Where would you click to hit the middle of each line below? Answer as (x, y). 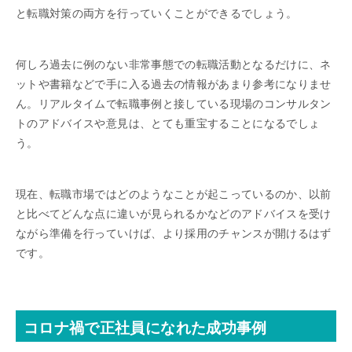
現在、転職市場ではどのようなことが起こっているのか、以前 (174, 194)
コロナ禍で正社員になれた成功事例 (145, 328)
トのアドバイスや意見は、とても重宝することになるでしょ (168, 124)
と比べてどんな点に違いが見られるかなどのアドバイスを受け (174, 214)
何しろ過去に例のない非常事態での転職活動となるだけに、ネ (174, 65)
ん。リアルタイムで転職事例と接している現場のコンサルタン (174, 104)
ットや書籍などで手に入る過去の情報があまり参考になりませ (174, 84)
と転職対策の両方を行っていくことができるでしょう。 (157, 14)
